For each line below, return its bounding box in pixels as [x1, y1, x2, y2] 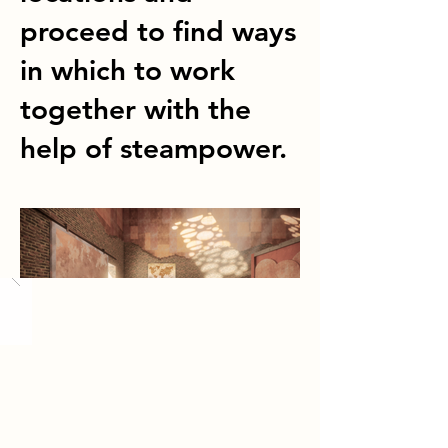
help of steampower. [20, 131, 287, 165]
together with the [20, 92, 251, 126]
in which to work [20, 53, 235, 87]
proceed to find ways [20, 14, 296, 48]
